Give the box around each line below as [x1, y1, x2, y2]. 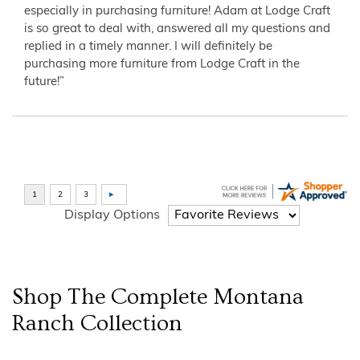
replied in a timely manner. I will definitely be [24, 40, 272, 53]
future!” [24, 76, 64, 88]
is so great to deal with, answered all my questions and [24, 22, 330, 35]
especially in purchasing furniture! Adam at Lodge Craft [24, 5, 330, 18]
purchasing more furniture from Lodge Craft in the [24, 58, 300, 71]
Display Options [64, 209, 160, 223]
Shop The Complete [12, 284, 213, 309]
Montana [213, 284, 304, 309]
